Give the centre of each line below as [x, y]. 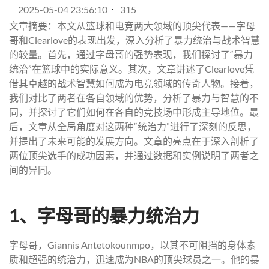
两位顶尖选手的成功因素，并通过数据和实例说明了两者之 [134, 155]
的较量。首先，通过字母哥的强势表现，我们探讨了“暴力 [131, 54]
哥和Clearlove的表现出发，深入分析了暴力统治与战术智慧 [134, 40]
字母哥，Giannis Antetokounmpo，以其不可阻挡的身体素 [132, 245]
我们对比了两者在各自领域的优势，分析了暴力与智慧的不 [134, 98]
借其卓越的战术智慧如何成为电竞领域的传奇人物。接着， [134, 83]
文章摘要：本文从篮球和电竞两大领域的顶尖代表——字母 [132, 26]
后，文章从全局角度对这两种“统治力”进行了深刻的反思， [133, 126]
